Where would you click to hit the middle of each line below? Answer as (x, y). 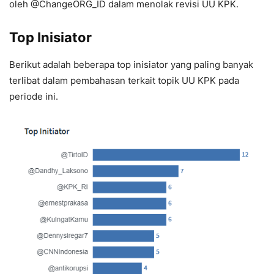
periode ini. (34, 97)
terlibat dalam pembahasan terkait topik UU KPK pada (124, 81)
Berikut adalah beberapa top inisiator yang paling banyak (131, 65)
